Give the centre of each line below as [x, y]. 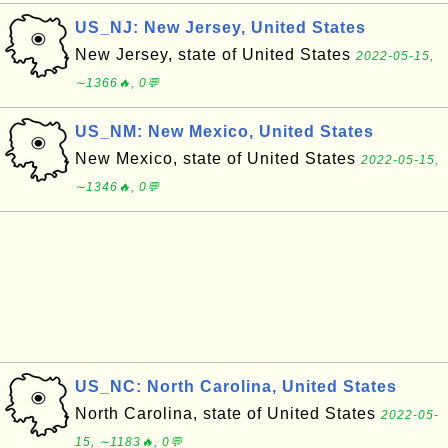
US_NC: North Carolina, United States [236, 386]
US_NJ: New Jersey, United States [220, 27]
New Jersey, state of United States [215, 54]
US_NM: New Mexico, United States [224, 131]
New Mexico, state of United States [218, 158]
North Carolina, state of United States [228, 413]
